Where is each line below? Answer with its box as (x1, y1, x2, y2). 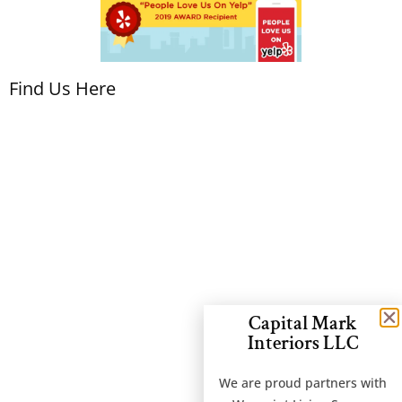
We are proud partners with (219, 374, 387, 392)
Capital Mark (249, 310, 357, 337)
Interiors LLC (247, 330, 359, 357)
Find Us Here (9, 76, 116, 101)
